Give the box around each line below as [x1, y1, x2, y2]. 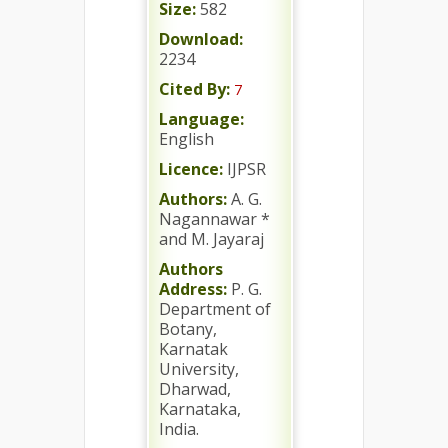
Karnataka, [159, 398, 241, 420]
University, [159, 358, 239, 380]
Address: [159, 278, 227, 300]
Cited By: [159, 78, 230, 100]
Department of [159, 298, 271, 320]
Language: [159, 108, 244, 130]
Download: [159, 28, 243, 50]
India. [159, 418, 199, 440]
